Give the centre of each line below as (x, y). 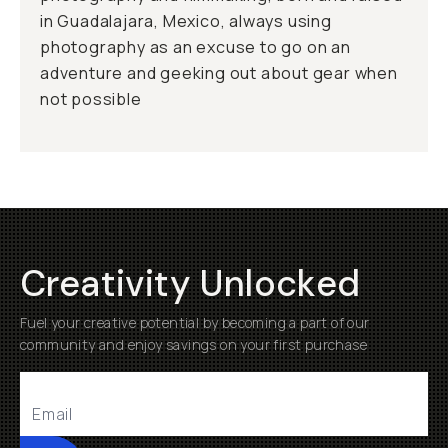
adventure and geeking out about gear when (219, 73)
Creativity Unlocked (190, 283)
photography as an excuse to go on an (195, 47)
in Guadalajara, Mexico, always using (186, 21)
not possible (91, 99)
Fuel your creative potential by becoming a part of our (195, 322)
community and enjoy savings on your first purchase (193, 344)
